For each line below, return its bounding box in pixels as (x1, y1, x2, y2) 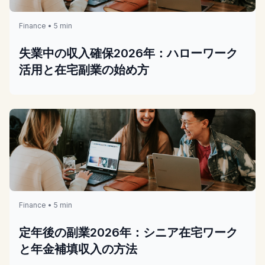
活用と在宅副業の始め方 (19, 63, 149, 77)
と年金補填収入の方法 (19, 241, 137, 256)
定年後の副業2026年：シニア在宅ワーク (19, 225, 238, 240)
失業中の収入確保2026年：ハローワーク (19, 46, 238, 61)
